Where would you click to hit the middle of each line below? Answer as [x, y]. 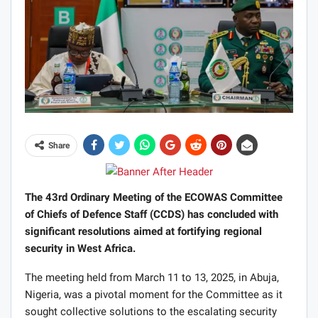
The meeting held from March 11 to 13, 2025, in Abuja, [152, 278]
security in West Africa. [80, 249]
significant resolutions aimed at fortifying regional [143, 232]
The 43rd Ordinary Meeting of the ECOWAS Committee [154, 198]
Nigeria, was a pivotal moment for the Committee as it [154, 295]
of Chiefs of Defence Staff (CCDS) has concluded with [152, 215]
